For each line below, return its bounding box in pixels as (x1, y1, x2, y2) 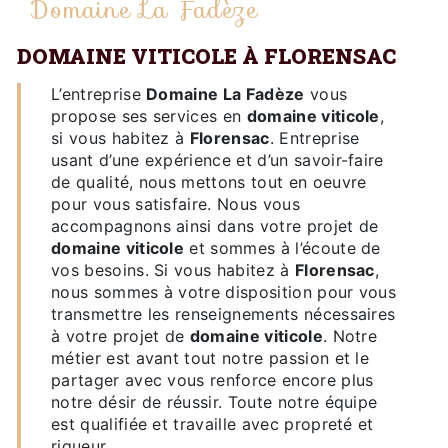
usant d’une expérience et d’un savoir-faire (51, 149, 384, 170)
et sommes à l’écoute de (184, 237, 381, 258)
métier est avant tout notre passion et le (51, 347, 370, 368)
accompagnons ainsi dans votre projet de (51, 215, 379, 236)
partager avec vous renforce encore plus (51, 369, 374, 390)
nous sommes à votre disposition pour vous (51, 281, 397, 302)
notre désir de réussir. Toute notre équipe (51, 391, 378, 412)
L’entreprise (61, 83, 147, 104)
